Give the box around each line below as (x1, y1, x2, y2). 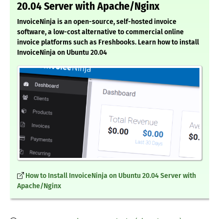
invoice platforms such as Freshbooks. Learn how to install (17, 38, 199, 47)
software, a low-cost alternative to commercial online (17, 28, 184, 37)
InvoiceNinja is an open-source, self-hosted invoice (17, 18, 176, 26)
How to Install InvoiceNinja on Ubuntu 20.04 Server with (25, 172, 196, 180)
